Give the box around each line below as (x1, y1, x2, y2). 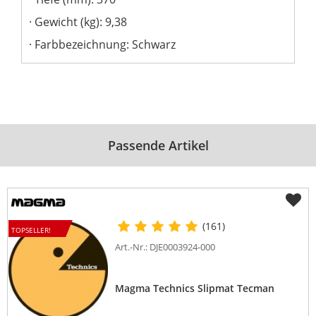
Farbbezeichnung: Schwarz (35, 36, 176, 52)
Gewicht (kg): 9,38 (35, 13, 127, 30)
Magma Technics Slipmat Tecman (115, 281, 275, 296)
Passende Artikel (107, 136, 209, 154)
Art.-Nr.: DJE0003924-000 (115, 241, 216, 254)
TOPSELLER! (11, 225, 51, 236)
